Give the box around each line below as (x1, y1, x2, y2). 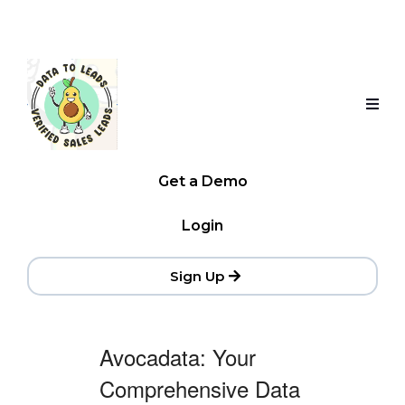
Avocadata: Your (99, 341, 256, 373)
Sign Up (169, 268, 224, 286)
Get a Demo (157, 173, 248, 191)
